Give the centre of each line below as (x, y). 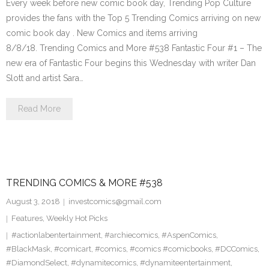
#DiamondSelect (37, 263)
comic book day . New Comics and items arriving (102, 33)
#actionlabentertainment (56, 235)
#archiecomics (131, 235)
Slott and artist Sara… (45, 78)
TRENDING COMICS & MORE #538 (84, 183)
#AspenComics (189, 235)
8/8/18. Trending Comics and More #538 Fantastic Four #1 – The (134, 48)
